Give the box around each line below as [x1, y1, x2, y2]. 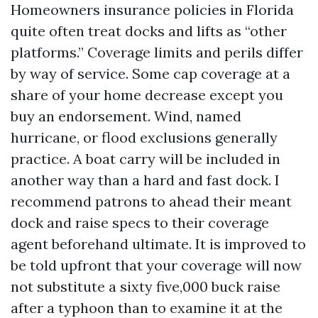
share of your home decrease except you [11, 86, 283, 104]
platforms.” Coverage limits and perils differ [11, 43, 303, 61]
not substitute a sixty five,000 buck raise [11, 278, 280, 295]
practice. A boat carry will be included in [11, 150, 280, 168]
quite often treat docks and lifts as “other [11, 22, 287, 40]
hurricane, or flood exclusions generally [11, 128, 278, 146]
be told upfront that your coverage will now [11, 256, 302, 274]
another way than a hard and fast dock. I [11, 171, 280, 189]
